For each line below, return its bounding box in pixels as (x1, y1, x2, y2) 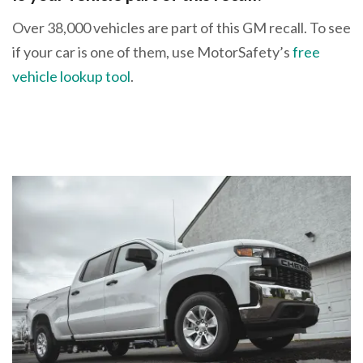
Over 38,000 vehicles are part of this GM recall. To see (12, 19, 351, 37)
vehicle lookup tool (12, 67, 130, 86)
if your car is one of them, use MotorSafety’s (12, 43, 293, 62)
